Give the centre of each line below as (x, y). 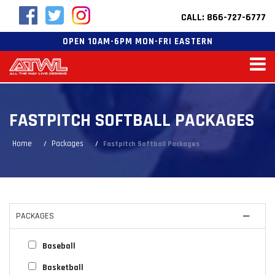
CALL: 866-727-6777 (223, 17)
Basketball (63, 268)
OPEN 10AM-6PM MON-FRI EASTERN (137, 41)
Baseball (59, 246)
